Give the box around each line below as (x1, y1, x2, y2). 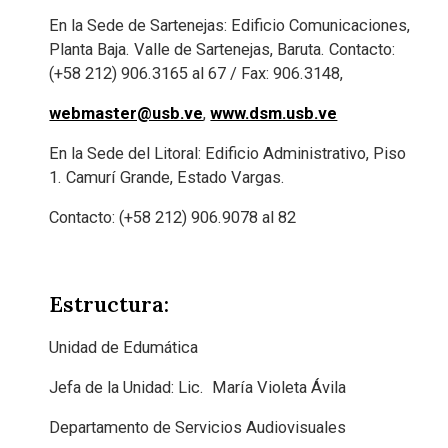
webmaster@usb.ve (49, 104, 204, 123)
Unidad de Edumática (49, 337, 199, 357)
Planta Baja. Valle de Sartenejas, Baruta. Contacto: (49, 40, 396, 59)
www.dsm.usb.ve (210, 104, 338, 123)
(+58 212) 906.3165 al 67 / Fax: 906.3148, (49, 64, 344, 83)
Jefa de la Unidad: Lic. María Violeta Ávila (49, 377, 347, 397)
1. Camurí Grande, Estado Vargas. (49, 168, 286, 187)
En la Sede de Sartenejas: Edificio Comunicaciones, (49, 16, 411, 35)
